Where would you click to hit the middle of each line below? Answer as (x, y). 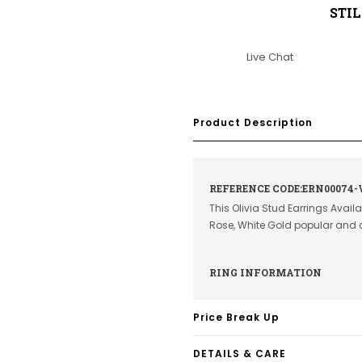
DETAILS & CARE (240, 354)
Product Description (253, 122)
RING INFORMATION (265, 272)
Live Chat (269, 57)
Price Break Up (236, 317)
